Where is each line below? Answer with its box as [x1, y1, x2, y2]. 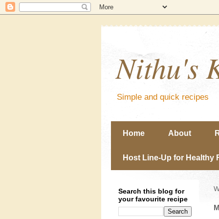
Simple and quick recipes [117, 92, 209, 102]
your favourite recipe [118, 195, 188, 203]
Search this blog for [118, 187, 184, 195]
